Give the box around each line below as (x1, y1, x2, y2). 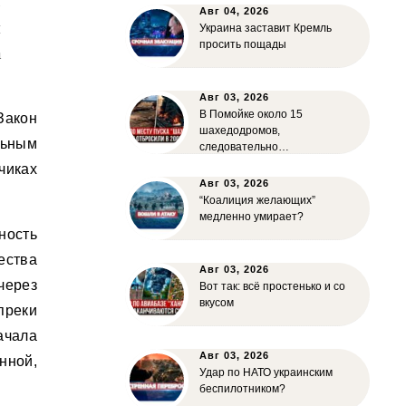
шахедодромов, (199, 124, 280, 137)
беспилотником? (199, 382, 285, 395)
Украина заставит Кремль (199, 22, 332, 34)
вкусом (199, 296, 234, 309)
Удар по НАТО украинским (199, 366, 333, 379)
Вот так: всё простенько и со (199, 280, 345, 293)
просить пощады (199, 38, 286, 51)
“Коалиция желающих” (199, 194, 315, 207)
